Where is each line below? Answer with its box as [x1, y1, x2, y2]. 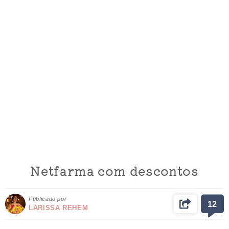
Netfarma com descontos [30, 161, 199, 179]
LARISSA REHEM [29, 204, 88, 212]
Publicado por [29, 196, 67, 202]
